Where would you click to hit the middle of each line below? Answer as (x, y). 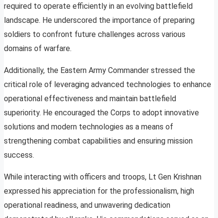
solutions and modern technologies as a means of (89, 127)
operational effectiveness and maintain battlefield (90, 99)
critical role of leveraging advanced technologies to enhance (108, 85)
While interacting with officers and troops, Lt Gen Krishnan (103, 177)
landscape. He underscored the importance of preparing (99, 20)
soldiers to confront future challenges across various (95, 35)
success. (19, 155)
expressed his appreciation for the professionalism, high (99, 191)
